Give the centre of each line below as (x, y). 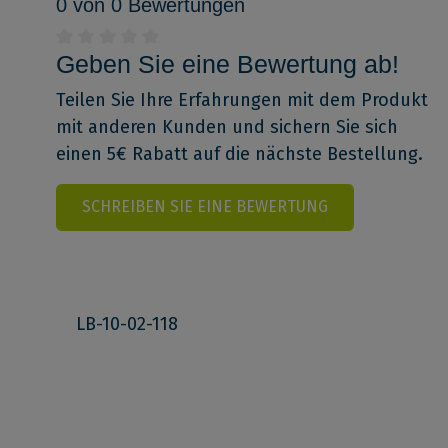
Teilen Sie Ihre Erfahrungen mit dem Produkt (242, 100)
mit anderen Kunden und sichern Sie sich (227, 127)
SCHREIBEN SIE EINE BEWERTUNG (205, 207)
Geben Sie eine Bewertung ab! (227, 64)
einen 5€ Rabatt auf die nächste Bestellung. (239, 154)
